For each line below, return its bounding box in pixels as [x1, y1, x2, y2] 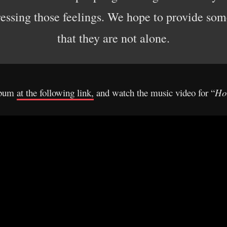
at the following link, [17, 86, 94, 99]
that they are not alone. [57, 30, 170, 46]
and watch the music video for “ [94, 86, 215, 99]
